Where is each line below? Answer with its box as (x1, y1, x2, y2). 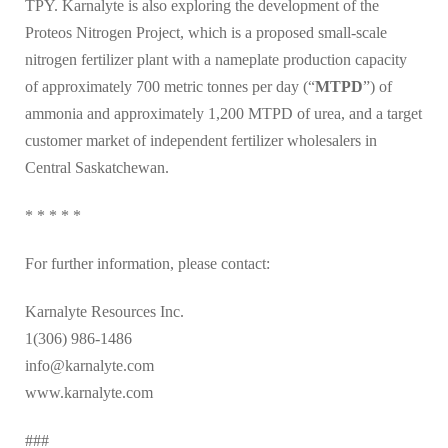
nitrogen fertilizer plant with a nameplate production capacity (25, 50, 407, 68)
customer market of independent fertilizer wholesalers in (25, 131, 377, 149)
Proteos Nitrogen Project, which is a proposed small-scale (25, 23, 387, 41)
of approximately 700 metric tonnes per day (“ (25, 77, 315, 95)
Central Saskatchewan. (25, 158, 169, 176)
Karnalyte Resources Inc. (25, 302, 184, 320)
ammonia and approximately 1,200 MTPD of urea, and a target (25, 104, 422, 122)
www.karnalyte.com (25, 383, 153, 401)
